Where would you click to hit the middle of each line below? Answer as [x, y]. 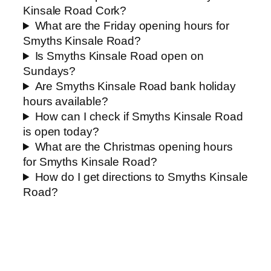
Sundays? [50, 71]
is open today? [61, 131]
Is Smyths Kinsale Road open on [119, 56]
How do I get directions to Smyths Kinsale [141, 177]
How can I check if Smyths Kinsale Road [139, 116]
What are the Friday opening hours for [132, 25]
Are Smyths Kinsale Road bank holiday [135, 86]
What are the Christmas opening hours [134, 146]
